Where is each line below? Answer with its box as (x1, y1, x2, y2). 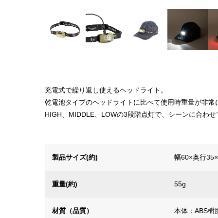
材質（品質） (52, 207, 93, 215)
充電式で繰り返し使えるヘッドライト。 (45, 86, 167, 94)
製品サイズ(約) (52, 153, 98, 162)
